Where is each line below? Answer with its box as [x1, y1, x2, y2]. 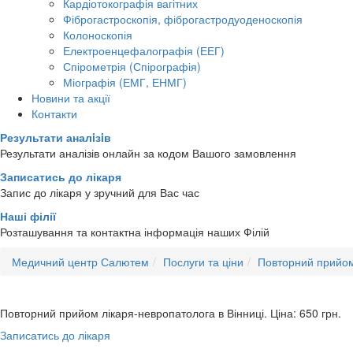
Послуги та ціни [163, 253, 243, 269]
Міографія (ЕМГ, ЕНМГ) [63, 73, 187, 90]
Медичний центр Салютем [12, 253, 149, 269]
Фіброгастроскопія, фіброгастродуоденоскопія [63, 10, 303, 27]
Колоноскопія [63, 26, 132, 43]
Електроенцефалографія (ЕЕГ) [63, 42, 225, 58]
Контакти [32, 105, 77, 121]
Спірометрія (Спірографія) [63, 58, 201, 74]
